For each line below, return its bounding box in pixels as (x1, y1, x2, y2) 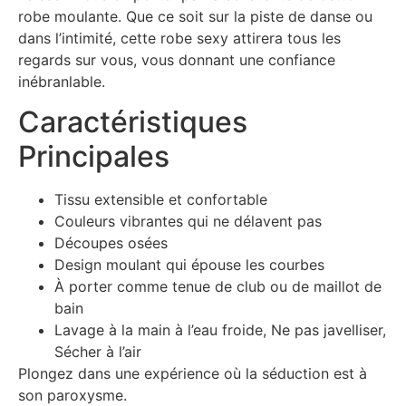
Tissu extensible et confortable (54, 190, 267, 209)
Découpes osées (54, 234, 168, 253)
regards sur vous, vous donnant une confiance (18, 51, 335, 70)
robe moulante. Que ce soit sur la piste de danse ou (18, 7, 372, 26)
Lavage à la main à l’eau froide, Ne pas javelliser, (54, 321, 386, 340)
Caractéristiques (18, 104, 247, 140)
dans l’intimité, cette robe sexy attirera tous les (18, 29, 341, 48)
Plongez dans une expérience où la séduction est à (18, 364, 367, 383)
